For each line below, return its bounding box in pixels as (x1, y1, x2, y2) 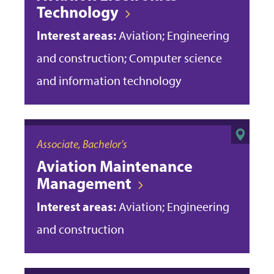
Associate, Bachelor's (37, 137, 127, 151)
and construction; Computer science (37, 50, 222, 65)
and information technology (37, 73, 181, 88)
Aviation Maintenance (37, 155, 193, 176)
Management (37, 172, 131, 193)
